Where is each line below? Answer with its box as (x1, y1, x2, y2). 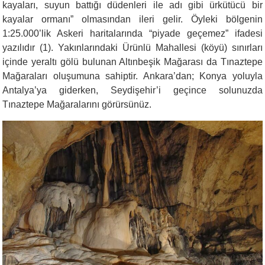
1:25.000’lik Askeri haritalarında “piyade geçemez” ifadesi (2, 28, 263, 38)
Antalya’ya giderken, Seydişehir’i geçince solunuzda (2, 85, 263, 95)
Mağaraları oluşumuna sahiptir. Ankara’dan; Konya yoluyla (2, 71, 263, 81)
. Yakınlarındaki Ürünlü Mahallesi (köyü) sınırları (51, 43, 263, 53)
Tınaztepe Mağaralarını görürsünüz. (2, 99, 152, 109)
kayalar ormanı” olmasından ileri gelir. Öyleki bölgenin (2, 14, 263, 24)
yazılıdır (2, 43, 40, 53)
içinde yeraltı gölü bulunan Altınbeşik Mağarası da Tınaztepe (2, 57, 263, 67)
